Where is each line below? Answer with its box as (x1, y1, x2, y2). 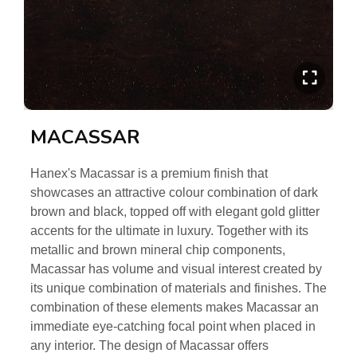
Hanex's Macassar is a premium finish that (30, 167, 268, 180)
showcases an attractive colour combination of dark (30, 186, 318, 199)
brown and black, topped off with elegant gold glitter (30, 205, 320, 218)
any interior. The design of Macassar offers (30, 339, 269, 352)
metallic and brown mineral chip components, (30, 243, 285, 257)
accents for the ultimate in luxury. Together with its (30, 224, 308, 237)
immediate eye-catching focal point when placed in (30, 320, 316, 333)
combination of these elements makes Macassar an (30, 300, 319, 314)
